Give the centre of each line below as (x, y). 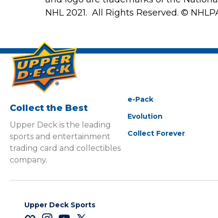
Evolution (145, 117)
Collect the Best (49, 108)
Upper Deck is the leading (60, 125)
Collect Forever (156, 134)
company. (28, 160)
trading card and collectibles (65, 148)
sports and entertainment (60, 137)
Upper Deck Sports (60, 205)
